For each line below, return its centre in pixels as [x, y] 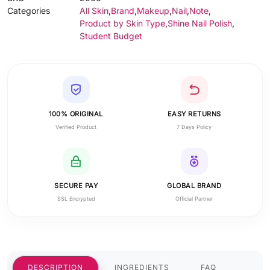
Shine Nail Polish [200, 23]
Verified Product [76, 127]
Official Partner [194, 199]
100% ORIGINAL [76, 114]
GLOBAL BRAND [194, 186]
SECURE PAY [76, 186]
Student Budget [111, 36]
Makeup [153, 11]
